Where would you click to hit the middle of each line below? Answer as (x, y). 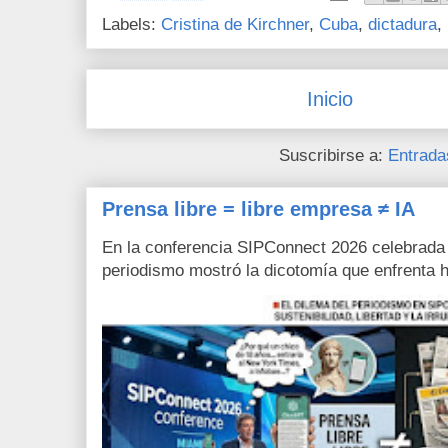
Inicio (330, 98)
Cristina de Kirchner (235, 24)
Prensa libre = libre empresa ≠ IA (258, 209)
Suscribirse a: (333, 156)
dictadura (402, 24)
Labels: (131, 24)
